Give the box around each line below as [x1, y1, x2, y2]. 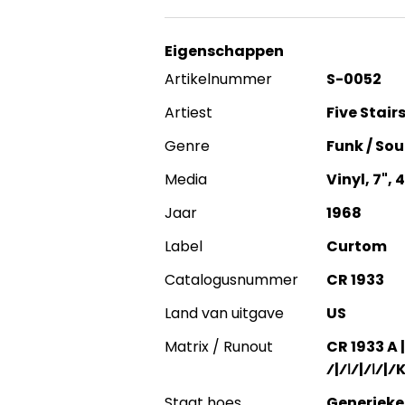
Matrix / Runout [165, 336, 273, 357]
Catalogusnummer [165, 269, 298, 290]
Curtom [325, 236, 387, 257]
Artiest [165, 102, 212, 123]
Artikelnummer [165, 69, 272, 89]
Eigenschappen [165, 41, 284, 61]
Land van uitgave [165, 303, 284, 324]
